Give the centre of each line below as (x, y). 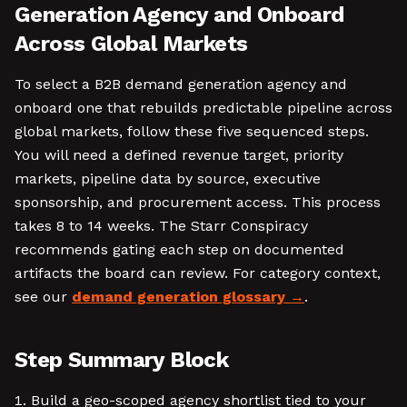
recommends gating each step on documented (179, 249)
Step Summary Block (122, 360)
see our (43, 297)
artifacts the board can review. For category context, (198, 273)
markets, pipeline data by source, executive (168, 179)
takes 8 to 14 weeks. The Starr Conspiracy (161, 226)
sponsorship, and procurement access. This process (198, 202)
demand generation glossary (179, 297)
